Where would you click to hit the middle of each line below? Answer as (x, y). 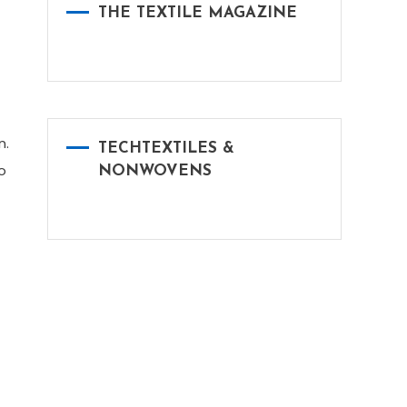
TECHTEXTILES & (166, 149)
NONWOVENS (155, 172)
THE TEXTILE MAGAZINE (198, 14)
